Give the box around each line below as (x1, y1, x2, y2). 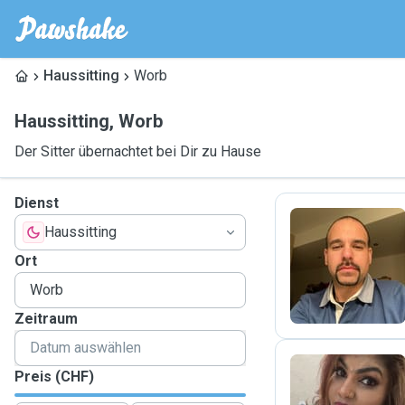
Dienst (14, 194, 59, 212)
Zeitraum (14, 310, 78, 327)
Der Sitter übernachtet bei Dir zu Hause (14, 143, 261, 160)
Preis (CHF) (14, 368, 94, 385)
